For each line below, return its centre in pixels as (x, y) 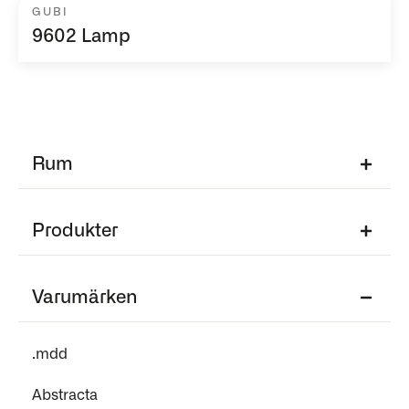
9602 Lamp (81, 37)
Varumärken (84, 298)
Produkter (75, 231)
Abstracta (65, 396)
